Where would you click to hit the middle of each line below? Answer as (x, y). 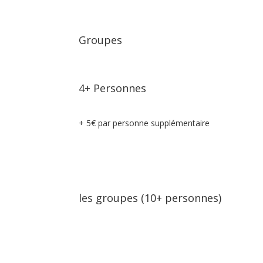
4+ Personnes (113, 88)
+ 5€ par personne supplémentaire (144, 123)
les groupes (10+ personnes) (152, 198)
